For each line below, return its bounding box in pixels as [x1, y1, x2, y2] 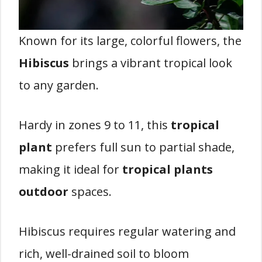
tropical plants [122, 161, 213, 177]
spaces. [68, 184, 112, 199]
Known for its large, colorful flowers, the [19, 33, 242, 49]
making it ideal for [19, 161, 122, 177]
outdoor [19, 184, 68, 199]
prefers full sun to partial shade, [52, 139, 235, 155]
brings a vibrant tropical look [69, 55, 232, 71]
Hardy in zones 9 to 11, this [19, 117, 171, 133]
